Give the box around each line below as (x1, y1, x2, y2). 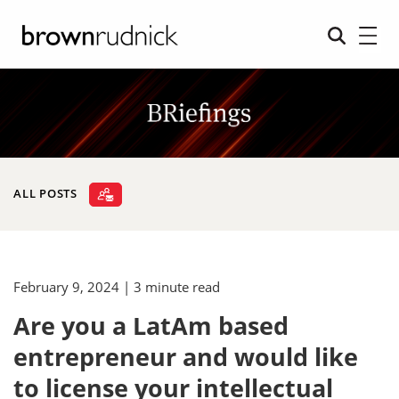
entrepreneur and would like (13, 340, 358, 373)
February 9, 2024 (13, 278, 119, 296)
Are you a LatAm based (13, 309, 289, 342)
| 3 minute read (123, 278, 220, 296)
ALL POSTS (13, 184, 78, 201)
